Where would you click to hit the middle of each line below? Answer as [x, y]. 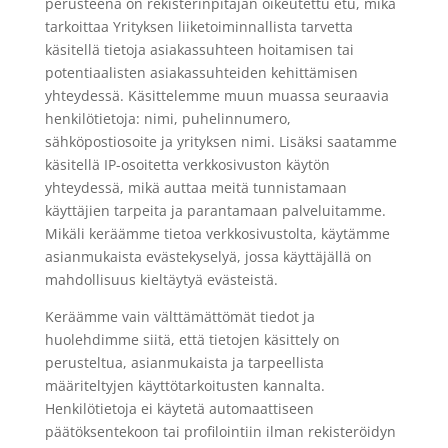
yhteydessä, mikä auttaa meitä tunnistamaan [195, 187]
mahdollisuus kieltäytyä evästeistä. [161, 279]
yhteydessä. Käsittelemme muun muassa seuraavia [216, 95]
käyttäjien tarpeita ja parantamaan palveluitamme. [215, 210]
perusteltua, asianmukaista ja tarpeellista [184, 362]
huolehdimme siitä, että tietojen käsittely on [192, 339]
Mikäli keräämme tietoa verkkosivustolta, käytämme [217, 233]
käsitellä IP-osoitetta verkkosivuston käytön [187, 164]
